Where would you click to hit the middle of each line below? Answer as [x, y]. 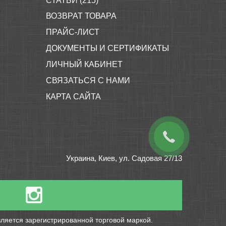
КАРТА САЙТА [73, 97]
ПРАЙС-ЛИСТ [73, 32]
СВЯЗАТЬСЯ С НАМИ [88, 80]
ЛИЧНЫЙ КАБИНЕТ [84, 64]
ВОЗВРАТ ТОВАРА [81, 16]
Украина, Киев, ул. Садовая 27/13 [124, 158]
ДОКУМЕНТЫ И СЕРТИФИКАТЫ [107, 48]
